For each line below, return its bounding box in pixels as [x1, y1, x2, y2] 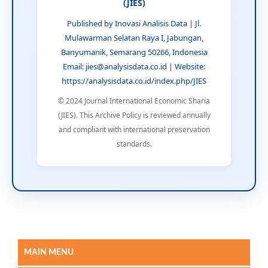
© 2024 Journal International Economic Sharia [58, 95, 210, 106]
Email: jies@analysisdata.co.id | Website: [63, 60, 205, 72]
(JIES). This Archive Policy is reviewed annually [57, 109, 211, 120]
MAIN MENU [24, 248, 74, 257]
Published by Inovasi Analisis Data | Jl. [67, 17, 201, 29]
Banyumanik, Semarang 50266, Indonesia [60, 46, 208, 57]
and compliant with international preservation [58, 124, 210, 135]
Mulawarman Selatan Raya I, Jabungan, [65, 32, 203, 43]
